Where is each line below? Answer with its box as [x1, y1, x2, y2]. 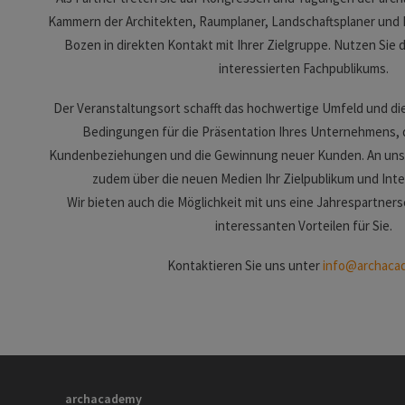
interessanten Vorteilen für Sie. [215, 217, 392, 234]
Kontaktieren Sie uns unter [166, 257, 323, 274]
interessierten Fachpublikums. [219, 60, 389, 77]
